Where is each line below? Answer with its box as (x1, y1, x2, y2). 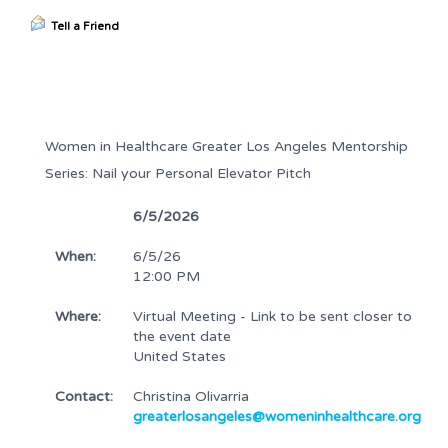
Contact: (55, 388, 113, 405)
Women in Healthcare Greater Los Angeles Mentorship (45, 138, 408, 155)
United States (133, 348, 226, 365)
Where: (55, 308, 101, 325)
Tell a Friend (51, 20, 119, 33)
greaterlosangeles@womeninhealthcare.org (133, 408, 421, 425)
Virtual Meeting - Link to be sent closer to (133, 308, 412, 325)
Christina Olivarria (133, 388, 249, 405)
